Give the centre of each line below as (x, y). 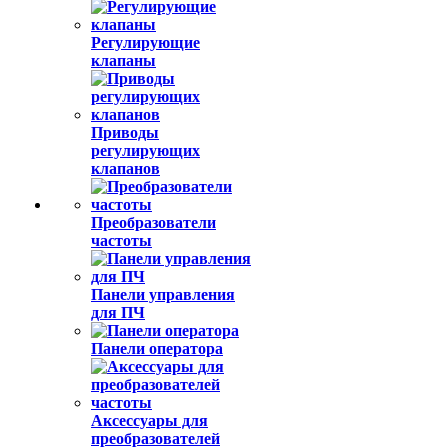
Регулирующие (145, 42)
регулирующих (145, 150)
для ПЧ (118, 312)
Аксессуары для (149, 420)
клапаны (123, 60)
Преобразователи (153, 222)
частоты (121, 240)
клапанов (125, 168)
